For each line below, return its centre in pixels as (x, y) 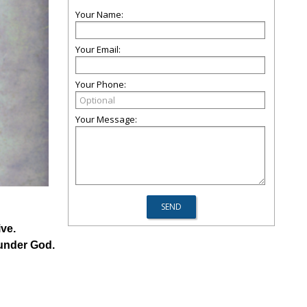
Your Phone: (101, 84)
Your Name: (99, 14)
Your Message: (106, 119)
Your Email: (98, 49)
